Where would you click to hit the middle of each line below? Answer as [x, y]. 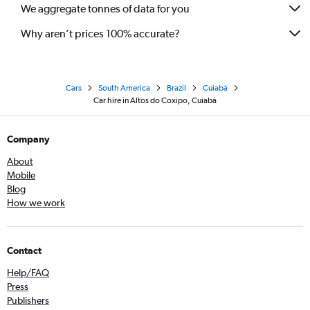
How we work [36, 203]
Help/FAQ [28, 273]
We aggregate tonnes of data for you [105, 8]
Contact [24, 250]
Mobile [21, 175]
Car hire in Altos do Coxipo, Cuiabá [155, 100]
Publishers [28, 300]
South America [124, 88]
